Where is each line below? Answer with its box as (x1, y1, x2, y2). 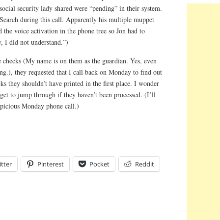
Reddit (135, 159, 154, 168)
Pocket (89, 159, 110, 168)
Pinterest (37, 159, 64, 168)
